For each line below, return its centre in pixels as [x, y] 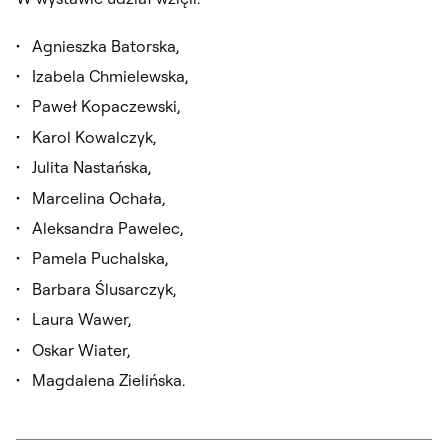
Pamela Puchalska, [100, 258]
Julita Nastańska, [91, 167]
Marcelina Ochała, [98, 197]
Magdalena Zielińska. [108, 379]
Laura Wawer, [81, 319]
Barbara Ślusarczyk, [104, 288]
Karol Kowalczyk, [94, 136]
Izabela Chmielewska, [110, 75]
